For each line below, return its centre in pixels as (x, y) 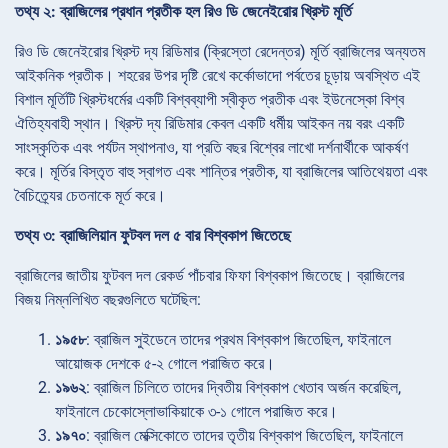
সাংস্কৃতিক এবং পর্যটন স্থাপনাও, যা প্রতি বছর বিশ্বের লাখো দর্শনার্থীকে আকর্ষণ (211, 148)
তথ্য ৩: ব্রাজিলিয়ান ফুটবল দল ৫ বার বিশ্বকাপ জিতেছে (153, 236)
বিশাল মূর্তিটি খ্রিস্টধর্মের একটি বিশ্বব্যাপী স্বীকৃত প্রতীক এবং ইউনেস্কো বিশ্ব (209, 100)
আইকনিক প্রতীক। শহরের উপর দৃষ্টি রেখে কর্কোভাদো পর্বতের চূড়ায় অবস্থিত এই (217, 76)
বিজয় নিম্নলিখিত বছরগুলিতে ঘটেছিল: (108, 300)
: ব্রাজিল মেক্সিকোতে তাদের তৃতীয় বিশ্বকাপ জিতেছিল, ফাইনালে (244, 436)
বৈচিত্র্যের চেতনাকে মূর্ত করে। (90, 196)
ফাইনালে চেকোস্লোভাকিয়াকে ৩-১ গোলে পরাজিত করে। (196, 412)
